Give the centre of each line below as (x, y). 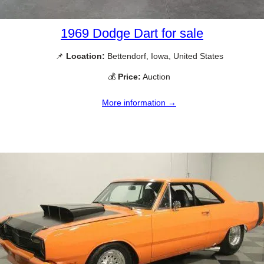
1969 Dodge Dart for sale (132, 33)
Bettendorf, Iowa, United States (164, 56)
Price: (129, 77)
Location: (85, 56)
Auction (156, 77)
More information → (139, 103)
